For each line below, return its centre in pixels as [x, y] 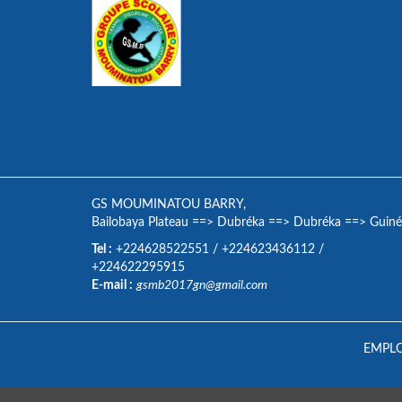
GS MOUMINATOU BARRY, [169, 205]
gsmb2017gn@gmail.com [202, 285]
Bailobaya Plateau [140, 223]
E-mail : [112, 285]
